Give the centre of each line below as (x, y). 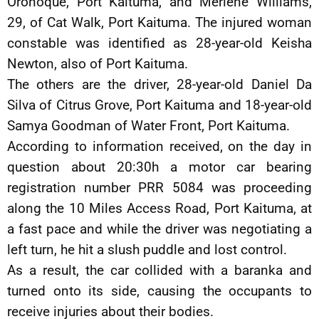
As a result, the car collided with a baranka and (159, 270)
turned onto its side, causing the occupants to (159, 291)
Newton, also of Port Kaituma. (98, 64)
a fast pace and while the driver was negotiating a (159, 229)
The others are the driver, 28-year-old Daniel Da (159, 84)
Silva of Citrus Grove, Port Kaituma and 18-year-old (159, 105)
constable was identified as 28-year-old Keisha (159, 43)
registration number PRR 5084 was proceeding (159, 188)
